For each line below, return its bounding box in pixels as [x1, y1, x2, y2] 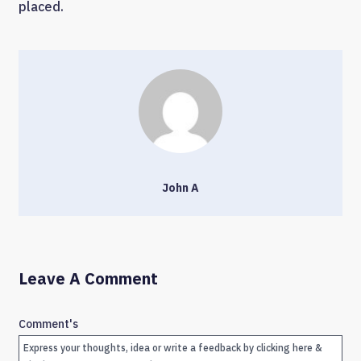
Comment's [19, 317, 78, 332]
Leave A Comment [19, 268, 158, 290]
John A [162, 180, 199, 196]
